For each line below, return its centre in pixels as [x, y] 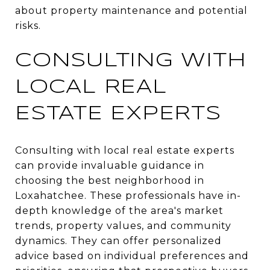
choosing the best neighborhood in [110, 180]
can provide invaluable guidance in [110, 165]
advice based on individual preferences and [132, 256]
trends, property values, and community [123, 225]
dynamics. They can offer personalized [118, 240]
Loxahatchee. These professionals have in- [128, 195]
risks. [28, 25]
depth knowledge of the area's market [119, 210]
